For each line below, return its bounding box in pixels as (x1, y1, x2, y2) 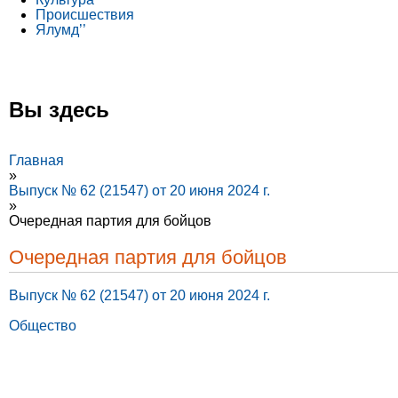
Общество (9, 317, 76, 333)
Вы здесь (9, 97, 109, 122)
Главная (9, 152, 64, 168)
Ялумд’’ (36, 21, 86, 37)
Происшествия (36, 6, 134, 22)
